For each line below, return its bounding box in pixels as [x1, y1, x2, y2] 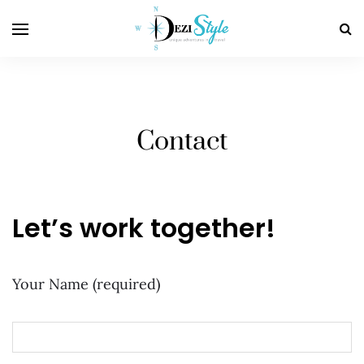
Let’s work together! [12, 209, 275, 246]
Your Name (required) [12, 275, 160, 294]
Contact [136, 125, 227, 158]
